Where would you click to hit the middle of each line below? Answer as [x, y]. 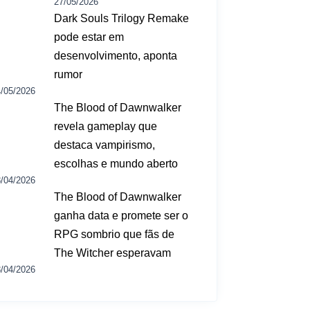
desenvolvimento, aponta [116, 55]
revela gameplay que [106, 126]
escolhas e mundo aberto [116, 163]
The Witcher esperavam [113, 253]
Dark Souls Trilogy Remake [122, 18]
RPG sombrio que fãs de [115, 234]
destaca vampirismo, [105, 145]
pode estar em [89, 37]
